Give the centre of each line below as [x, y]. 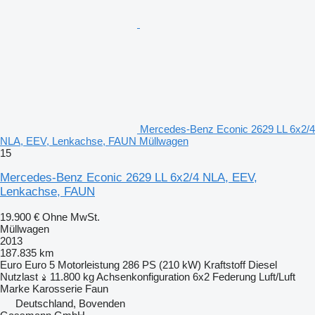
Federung [234, 276]
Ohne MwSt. [71, 217]
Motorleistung [89, 264]
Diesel [263, 264]
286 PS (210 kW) [162, 264]
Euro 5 [40, 264]
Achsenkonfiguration [143, 276]
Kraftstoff [225, 264]
